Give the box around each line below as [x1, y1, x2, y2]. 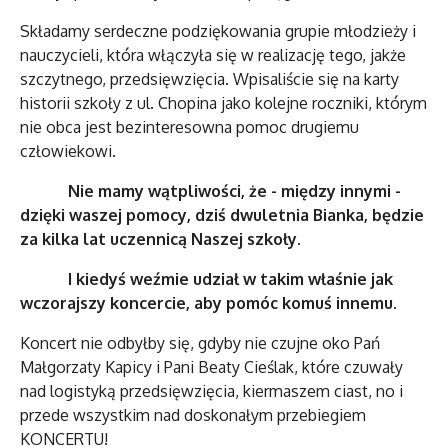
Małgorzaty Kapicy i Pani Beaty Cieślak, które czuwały [20, 357, 403, 377]
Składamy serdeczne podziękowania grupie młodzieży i [20, 21, 416, 41]
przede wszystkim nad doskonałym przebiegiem [20, 405, 366, 425]
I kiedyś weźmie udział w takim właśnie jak [20, 269, 393, 289]
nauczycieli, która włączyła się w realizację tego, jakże [20, 45, 406, 65]
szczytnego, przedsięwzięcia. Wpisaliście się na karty [20, 69, 399, 89]
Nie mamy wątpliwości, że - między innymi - [68, 181, 401, 201]
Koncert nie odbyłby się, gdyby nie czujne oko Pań [20, 333, 380, 353]
